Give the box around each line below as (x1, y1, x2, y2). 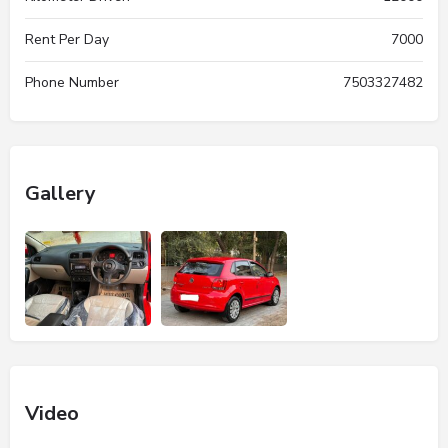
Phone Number (25, 73, 119, 92)
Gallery (25, 180, 96, 207)
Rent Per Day (25, 30, 109, 49)
